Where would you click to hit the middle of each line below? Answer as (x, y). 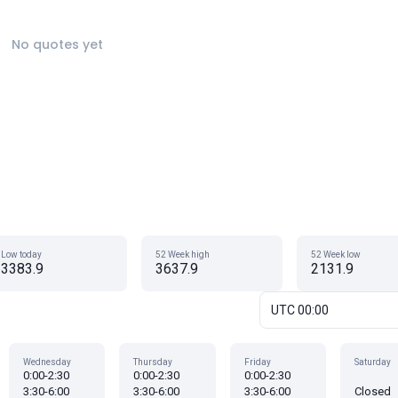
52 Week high (183, 255)
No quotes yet (57, 44)
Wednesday (47, 362)
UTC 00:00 (300, 310)
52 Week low (335, 255)
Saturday (373, 362)
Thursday (153, 362)
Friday (257, 362)
